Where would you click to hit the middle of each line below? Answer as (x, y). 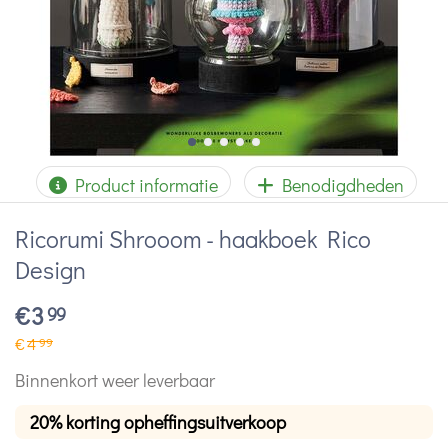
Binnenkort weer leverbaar (115, 379)
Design (50, 269)
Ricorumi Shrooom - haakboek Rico (193, 238)
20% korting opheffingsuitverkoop (158, 421)
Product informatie (142, 185)
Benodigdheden (339, 185)
